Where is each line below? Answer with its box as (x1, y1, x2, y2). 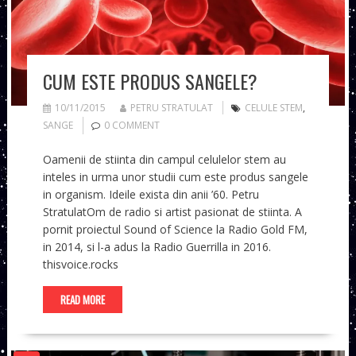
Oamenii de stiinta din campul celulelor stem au (42, 152, 286, 168)
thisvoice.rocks (42, 257, 118, 273)
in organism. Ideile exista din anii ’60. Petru (42, 187, 259, 203)
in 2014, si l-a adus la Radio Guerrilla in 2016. (42, 239, 271, 255)
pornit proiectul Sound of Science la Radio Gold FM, (42, 222, 308, 238)
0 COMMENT (103, 118, 160, 133)
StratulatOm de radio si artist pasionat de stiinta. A (42, 204, 302, 220)
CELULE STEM (244, 101, 303, 115)
